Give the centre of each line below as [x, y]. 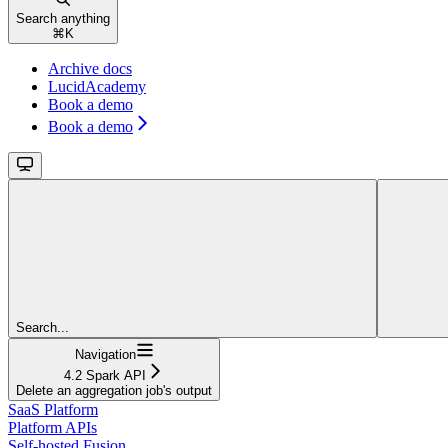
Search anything [63, 19]
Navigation [105, 355]
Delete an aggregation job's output [114, 391]
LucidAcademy [97, 87]
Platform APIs [52, 428]
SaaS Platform [53, 410]
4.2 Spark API [105, 376]
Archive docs [90, 69]
